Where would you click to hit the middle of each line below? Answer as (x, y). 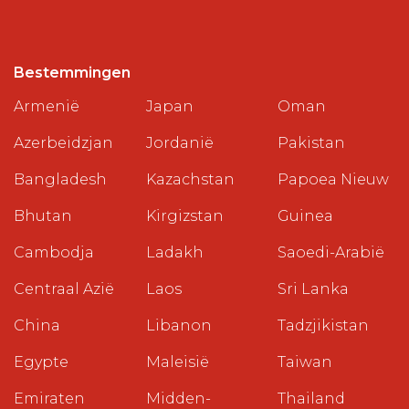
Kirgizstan (184, 216)
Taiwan (305, 362)
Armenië (47, 106)
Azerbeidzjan (63, 143)
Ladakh (174, 252)
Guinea (306, 216)
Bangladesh (60, 179)
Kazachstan (190, 179)
